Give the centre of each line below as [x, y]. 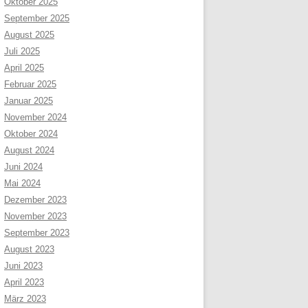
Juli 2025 [22, 52]
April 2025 [24, 68]
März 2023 [25, 299]
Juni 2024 [23, 167]
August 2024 [29, 151]
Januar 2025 [29, 101]
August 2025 [29, 35]
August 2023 [29, 250]
